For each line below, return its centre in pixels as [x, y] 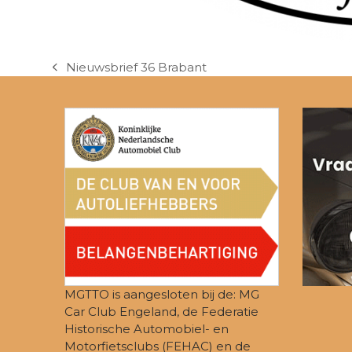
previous [78, 75]
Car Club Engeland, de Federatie [162, 312]
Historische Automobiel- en [147, 329]
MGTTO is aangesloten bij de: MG [162, 295]
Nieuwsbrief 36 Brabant [137, 67]
